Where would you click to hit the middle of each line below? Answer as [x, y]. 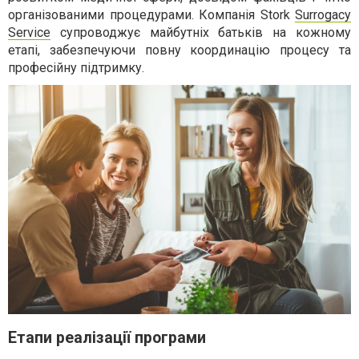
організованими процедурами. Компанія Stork [151, 15]
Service [29, 33]
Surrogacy [323, 15]
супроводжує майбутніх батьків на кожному [201, 33]
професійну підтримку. [76, 68]
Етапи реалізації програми [107, 338]
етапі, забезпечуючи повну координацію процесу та [179, 50]
